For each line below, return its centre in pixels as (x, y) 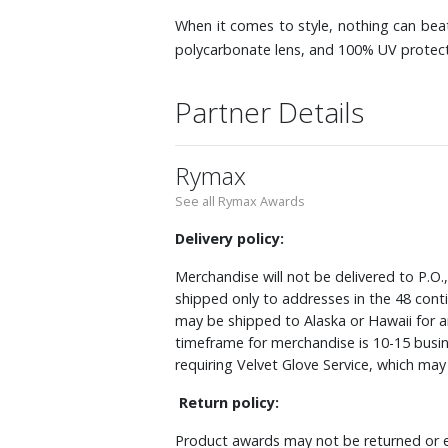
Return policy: (229, 402)
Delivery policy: (229, 238)
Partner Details (269, 112)
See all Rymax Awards (240, 201)
